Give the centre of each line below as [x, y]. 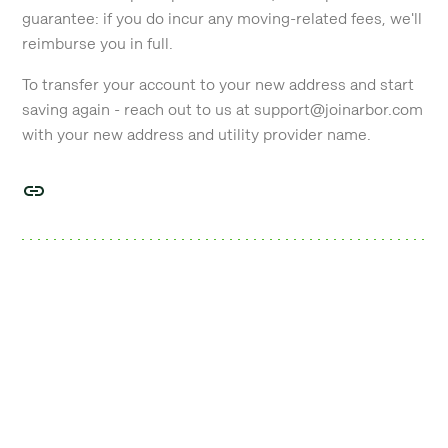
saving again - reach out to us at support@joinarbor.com [223, 109]
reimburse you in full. [98, 43]
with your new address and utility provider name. [197, 134]
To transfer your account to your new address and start [218, 84]
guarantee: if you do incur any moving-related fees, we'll [222, 18]
